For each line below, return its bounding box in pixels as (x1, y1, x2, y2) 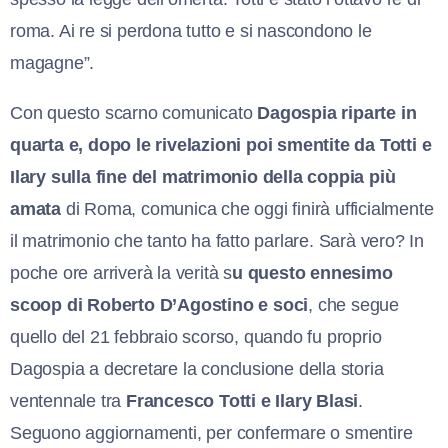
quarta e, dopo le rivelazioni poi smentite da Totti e (10, 135, 432, 156)
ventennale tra (10, 391, 127, 412)
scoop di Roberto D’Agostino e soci (10, 295, 309, 316)
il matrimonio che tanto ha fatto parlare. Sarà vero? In (10, 231, 424, 252)
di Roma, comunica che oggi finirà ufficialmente (61, 199, 434, 220)
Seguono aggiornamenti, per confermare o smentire (10, 423, 413, 444)
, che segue (308, 295, 400, 316)
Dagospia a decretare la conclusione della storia (10, 359, 384, 380)
